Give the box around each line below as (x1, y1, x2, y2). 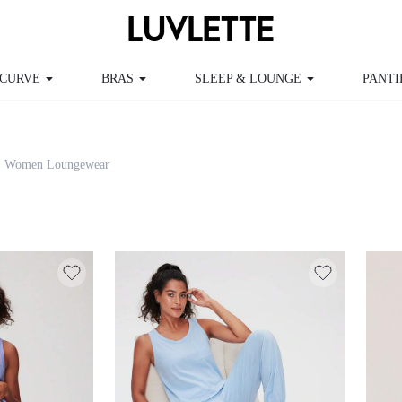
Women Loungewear (3, 123, 109, 137)
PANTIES (321, 72, 366, 86)
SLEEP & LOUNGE (172, 72, 260, 86)
